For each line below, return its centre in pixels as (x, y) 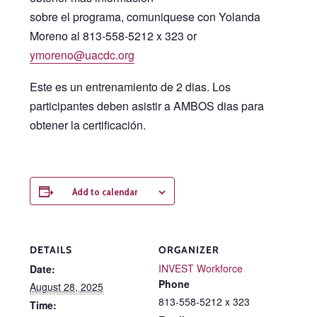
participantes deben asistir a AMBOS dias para (147, 105)
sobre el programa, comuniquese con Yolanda (145, 17)
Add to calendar (105, 191)
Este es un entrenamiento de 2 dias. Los (130, 86)
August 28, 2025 (67, 286)
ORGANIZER (189, 249)
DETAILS (51, 249)
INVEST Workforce (201, 268)
